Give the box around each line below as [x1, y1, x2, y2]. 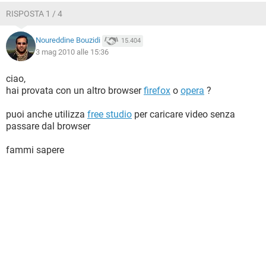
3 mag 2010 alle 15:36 [36, 47, 109, 56]
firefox [144, 85, 170, 96]
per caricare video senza [132, 109, 235, 120]
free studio [87, 109, 132, 120]
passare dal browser [6, 121, 90, 132]
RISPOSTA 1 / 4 [6, 9, 62, 18]
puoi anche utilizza [6, 109, 87, 120]
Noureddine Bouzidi [36, 36, 100, 45]
